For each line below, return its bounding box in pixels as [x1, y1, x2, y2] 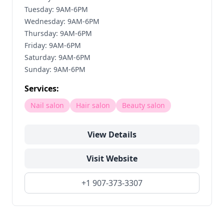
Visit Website [86, 153, 137, 164]
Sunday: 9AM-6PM [24, 64, 85, 74]
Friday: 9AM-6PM [24, 40, 81, 50]
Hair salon [76, 100, 110, 110]
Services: [24, 83, 59, 94]
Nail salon [30, 100, 64, 110]
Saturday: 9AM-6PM [24, 52, 90, 62]
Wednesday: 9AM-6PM [24, 16, 99, 26]
